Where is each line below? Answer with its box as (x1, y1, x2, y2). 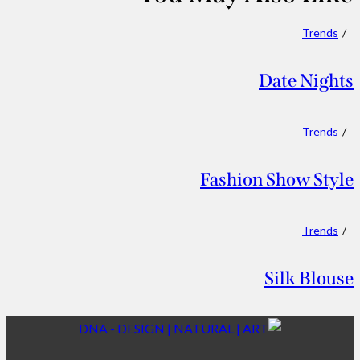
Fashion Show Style (200, 168, 354, 190)
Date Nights (259, 70, 354, 92)
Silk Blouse (264, 267, 354, 289)
